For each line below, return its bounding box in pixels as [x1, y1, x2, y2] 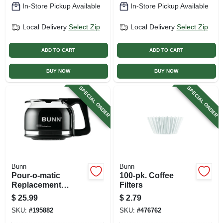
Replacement [11, 180, 61, 189]
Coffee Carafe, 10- [11, 190, 79, 199]
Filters [119, 180, 143, 189]
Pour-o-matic [11, 171, 60, 180]
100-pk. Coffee [119, 171, 174, 180]
